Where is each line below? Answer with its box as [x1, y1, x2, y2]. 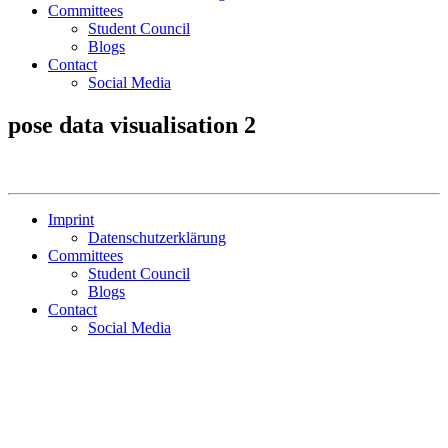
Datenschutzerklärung [88, 228, 226, 246]
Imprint [48, 210, 94, 228]
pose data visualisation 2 [8, 111, 256, 138]
